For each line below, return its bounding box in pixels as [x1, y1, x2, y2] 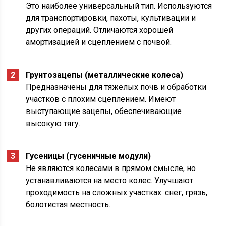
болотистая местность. [26, 200, 111, 210]
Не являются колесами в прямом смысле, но [26, 163, 196, 174]
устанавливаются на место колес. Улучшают [26, 176, 194, 186]
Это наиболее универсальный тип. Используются [26, 1, 212, 11]
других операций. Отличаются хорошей [26, 25, 174, 35]
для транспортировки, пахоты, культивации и [26, 13, 196, 23]
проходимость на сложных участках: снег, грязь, [26, 188, 208, 198]
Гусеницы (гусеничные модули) [26, 151, 151, 161]
